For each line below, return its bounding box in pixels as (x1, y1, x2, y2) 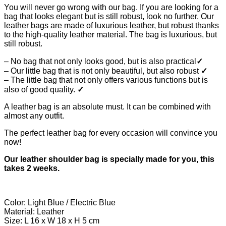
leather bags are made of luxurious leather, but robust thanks (4, 21, 219, 30)
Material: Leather (4, 207, 64, 216)
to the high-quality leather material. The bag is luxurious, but (4, 30, 217, 39)
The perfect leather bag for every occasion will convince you (4, 129, 217, 138)
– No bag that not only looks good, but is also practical (4, 57, 196, 66)
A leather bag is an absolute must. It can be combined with (4, 102, 211, 111)
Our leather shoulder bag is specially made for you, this (4, 155, 214, 164)
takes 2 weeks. (4, 164, 60, 173)
